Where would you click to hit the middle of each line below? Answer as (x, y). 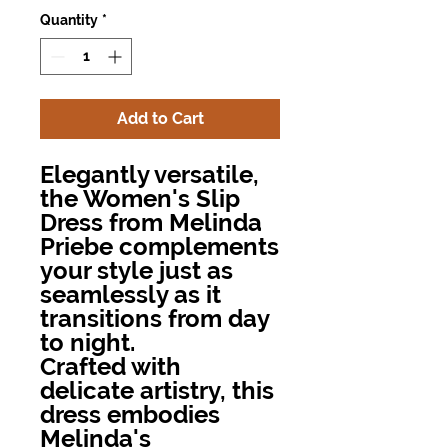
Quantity (69, 19)
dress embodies (130, 414)
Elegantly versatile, (149, 174)
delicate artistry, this (157, 390)
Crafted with (110, 366)
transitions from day (154, 318)
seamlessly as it (130, 294)
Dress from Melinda (151, 222)
